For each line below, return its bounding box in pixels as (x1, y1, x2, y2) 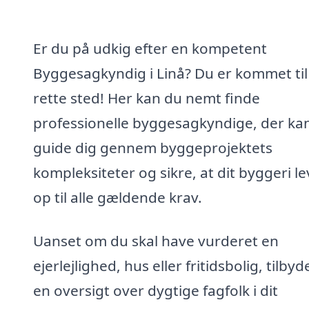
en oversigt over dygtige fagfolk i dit (33, 281, 278, 301)
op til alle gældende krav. (33, 187, 202, 207)
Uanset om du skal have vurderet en (33, 231, 279, 251)
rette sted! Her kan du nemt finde (33, 88, 260, 108)
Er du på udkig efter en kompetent (33, 38, 267, 58)
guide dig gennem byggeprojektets (33, 137, 272, 157)
